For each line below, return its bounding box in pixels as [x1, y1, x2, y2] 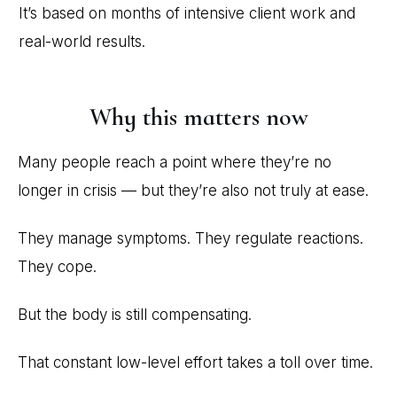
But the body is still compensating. [18, 306, 252, 324]
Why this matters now [89, 102, 308, 133]
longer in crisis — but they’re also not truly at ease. [18, 182, 369, 200]
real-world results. [19, 33, 145, 51]
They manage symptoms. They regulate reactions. [18, 230, 363, 248]
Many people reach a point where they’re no [18, 153, 331, 172]
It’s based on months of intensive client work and [19, 4, 355, 23]
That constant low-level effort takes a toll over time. [18, 354, 373, 372]
